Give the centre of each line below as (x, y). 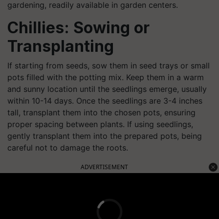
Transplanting (61, 46)
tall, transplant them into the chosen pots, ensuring (101, 112)
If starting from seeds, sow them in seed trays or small (109, 66)
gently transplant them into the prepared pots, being (105, 136)
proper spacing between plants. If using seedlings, (100, 124)
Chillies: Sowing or (78, 28)
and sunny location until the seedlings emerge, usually (107, 89)
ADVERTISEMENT (104, 167)
